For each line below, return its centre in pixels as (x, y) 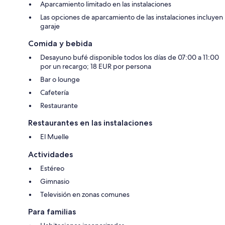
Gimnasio (55, 181)
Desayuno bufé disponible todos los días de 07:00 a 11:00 (130, 57)
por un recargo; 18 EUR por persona (96, 66)
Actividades (50, 154)
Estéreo (52, 168)
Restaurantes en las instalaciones (90, 123)
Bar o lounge (60, 79)
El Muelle (54, 136)
